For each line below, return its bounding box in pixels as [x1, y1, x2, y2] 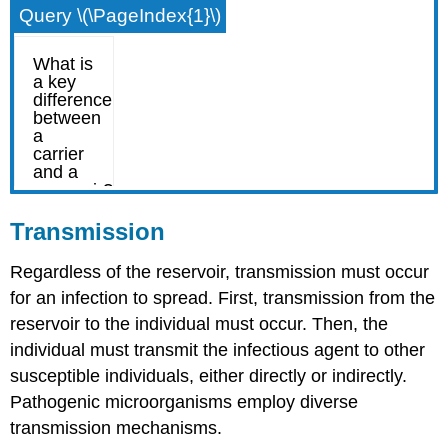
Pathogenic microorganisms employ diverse [10, 392, 359, 413]
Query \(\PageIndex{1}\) [19, 5, 222, 27]
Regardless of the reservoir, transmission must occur [10, 262, 430, 283]
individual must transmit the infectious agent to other [10, 340, 426, 361]
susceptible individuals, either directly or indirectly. [10, 366, 408, 387]
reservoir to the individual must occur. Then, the [10, 314, 389, 335]
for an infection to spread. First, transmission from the [10, 288, 436, 309]
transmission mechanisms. [10, 418, 223, 439]
